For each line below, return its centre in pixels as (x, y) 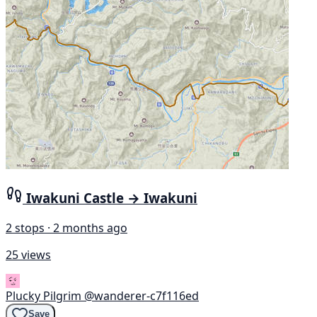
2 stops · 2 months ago (67, 227)
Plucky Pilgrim (44, 295)
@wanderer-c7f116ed (142, 295)
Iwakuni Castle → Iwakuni (112, 198)
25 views (28, 254)
